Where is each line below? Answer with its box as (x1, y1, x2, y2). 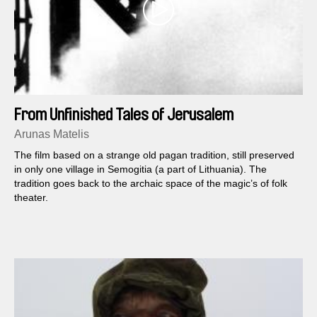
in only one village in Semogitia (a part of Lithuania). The (14, 163, 267, 175)
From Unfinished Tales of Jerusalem (14, 106, 234, 124)
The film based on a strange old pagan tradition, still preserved (14, 149, 294, 161)
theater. (14, 192, 48, 204)
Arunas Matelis (14, 128, 89, 141)
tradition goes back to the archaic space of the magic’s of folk (14, 178, 287, 190)
